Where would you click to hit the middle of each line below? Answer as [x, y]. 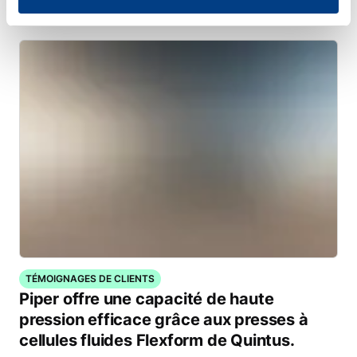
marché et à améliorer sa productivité [161, 14]
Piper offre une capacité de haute [147, 299]
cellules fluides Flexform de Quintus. [157, 340]
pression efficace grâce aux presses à [164, 320]
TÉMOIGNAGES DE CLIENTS [90, 279]
